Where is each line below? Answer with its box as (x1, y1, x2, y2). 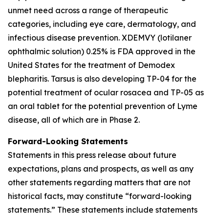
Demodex (138, 60, 175, 70)
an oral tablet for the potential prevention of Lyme (8, 101, 197, 111)
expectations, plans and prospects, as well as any (8, 164, 194, 174)
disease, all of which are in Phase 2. (8, 115, 140, 125)
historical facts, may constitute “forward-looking (8, 191, 192, 201)
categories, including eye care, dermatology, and (8, 19, 196, 29)
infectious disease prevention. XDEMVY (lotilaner (8, 33, 192, 43)
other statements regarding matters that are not (8, 177, 191, 187)
